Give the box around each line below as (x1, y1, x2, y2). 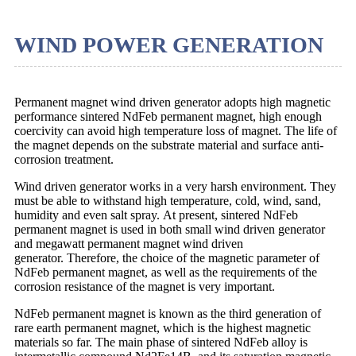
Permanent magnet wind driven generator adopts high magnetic (14, 95, 331, 109)
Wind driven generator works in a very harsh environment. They (14, 179, 336, 193)
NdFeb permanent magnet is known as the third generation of (14, 306, 321, 320)
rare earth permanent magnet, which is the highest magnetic (14, 320, 311, 335)
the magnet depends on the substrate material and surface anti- (14, 137, 323, 152)
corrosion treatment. (14, 152, 114, 166)
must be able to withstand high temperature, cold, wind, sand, (14, 193, 321, 207)
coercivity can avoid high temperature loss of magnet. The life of (14, 123, 337, 137)
